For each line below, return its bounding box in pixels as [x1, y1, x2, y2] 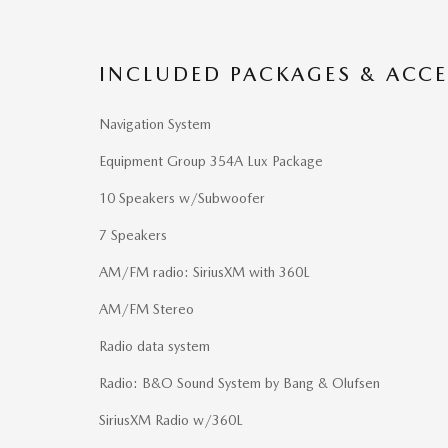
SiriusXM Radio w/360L [99, 412, 243, 429]
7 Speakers [99, 227, 167, 244]
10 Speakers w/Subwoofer [99, 190, 265, 207]
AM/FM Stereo [99, 301, 194, 318]
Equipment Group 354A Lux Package [99, 153, 323, 170]
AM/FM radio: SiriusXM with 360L [99, 264, 310, 281]
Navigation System [99, 116, 211, 133]
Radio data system [99, 338, 210, 355]
